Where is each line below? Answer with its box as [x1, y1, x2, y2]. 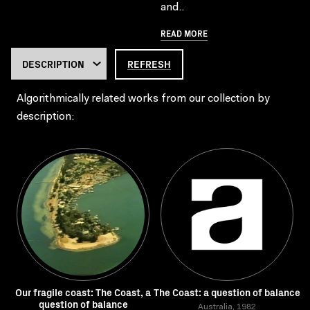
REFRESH [127, 57, 171, 71]
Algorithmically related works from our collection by [17, 93, 269, 104]
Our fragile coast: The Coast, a [15, 285, 151, 299]
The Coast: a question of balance [154, 285, 300, 299]
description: [17, 111, 74, 122]
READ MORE [161, 27, 208, 39]
